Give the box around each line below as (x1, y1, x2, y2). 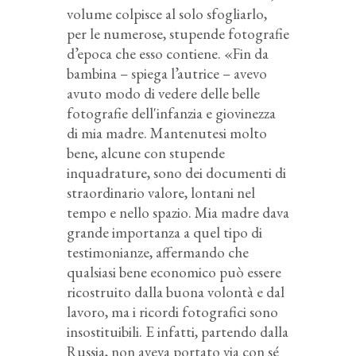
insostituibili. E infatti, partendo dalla (67, 321, 288, 342)
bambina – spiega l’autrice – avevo (67, 63, 267, 83)
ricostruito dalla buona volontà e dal (67, 281, 284, 302)
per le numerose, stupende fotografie (67, 23, 289, 44)
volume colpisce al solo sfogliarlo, (67, 3, 267, 24)
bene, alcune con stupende (67, 142, 225, 163)
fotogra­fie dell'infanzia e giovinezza (67, 103, 276, 123)
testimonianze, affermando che (67, 242, 249, 262)
